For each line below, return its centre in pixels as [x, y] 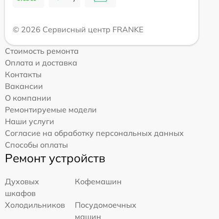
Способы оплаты [36, 144]
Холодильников [35, 205]
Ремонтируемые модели [51, 109]
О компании [28, 98]
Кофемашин [99, 181]
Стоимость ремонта [42, 51]
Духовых [22, 181]
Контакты [23, 74]
